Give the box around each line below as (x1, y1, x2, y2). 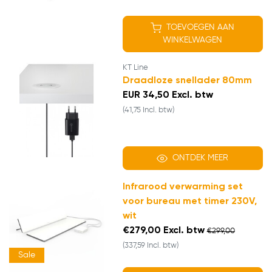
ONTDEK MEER (172, 154, 229, 163)
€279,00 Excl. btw (122, 226, 205, 236)
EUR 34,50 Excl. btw (122, 90, 213, 101)
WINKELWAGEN (163, 36, 223, 45)
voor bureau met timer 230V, (122, 197, 257, 207)
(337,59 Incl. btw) (122, 242, 178, 250)
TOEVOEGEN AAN (166, 23, 235, 32)
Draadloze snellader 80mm (122, 76, 252, 86)
